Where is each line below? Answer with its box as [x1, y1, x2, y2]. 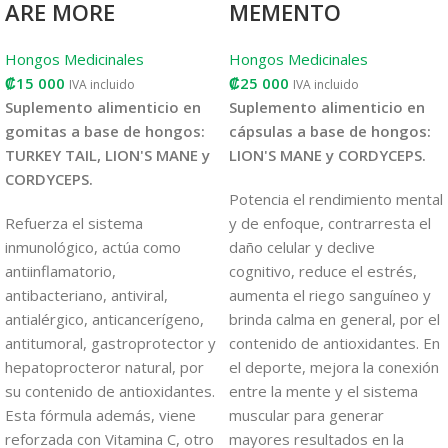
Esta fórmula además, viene [5, 404, 196, 425]
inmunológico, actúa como [5, 236, 181, 257]
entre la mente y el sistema [229, 380, 418, 401]
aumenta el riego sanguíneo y [229, 284, 431, 305]
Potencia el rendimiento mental [229, 188, 443, 209]
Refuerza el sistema [5, 212, 143, 233]
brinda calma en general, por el [229, 308, 440, 329]
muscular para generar [229, 404, 384, 425]
